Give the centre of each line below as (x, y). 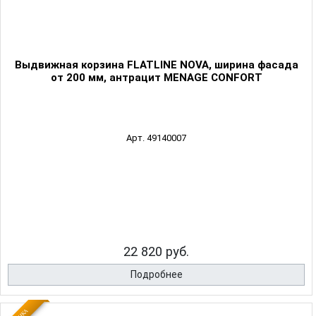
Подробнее (156, 275)
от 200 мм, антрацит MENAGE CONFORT (156, 78)
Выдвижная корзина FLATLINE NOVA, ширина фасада (156, 65)
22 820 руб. (156, 252)
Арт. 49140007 (156, 138)
